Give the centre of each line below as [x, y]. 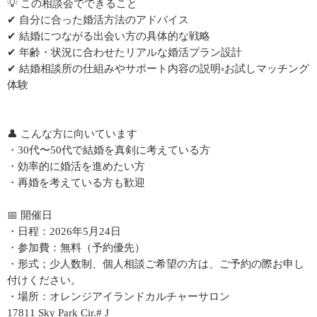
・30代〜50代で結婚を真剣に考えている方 [109, 150]
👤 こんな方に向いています [72, 134]
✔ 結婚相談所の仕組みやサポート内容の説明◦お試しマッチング [158, 69]
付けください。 [44, 280]
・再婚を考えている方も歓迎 [76, 183]
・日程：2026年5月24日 [64, 231]
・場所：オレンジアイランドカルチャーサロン [119, 296]
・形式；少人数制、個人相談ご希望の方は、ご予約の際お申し [156, 264]
